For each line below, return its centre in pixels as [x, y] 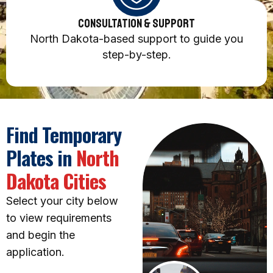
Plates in [39, 158]
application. [35, 252]
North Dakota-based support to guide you [136, 39]
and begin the [41, 235]
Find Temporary [64, 135]
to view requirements [59, 218]
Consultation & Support [136, 23]
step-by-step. [136, 55]
